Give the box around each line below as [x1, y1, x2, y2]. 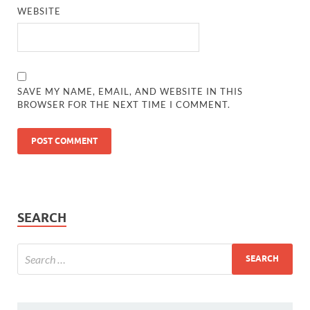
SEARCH [17, 210, 66, 225]
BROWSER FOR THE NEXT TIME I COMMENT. [17, 98, 231, 110]
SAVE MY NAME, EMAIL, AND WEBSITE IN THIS [17, 85, 244, 97]
